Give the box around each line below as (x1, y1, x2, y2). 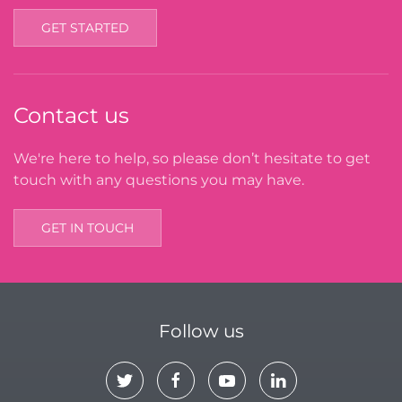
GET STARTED (41, 20, 129, 37)
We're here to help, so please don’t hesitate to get (13, 150, 371, 168)
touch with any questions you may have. (13, 171, 304, 189)
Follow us (158, 320, 244, 343)
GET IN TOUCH (41, 220, 134, 237)
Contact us (13, 102, 129, 129)
